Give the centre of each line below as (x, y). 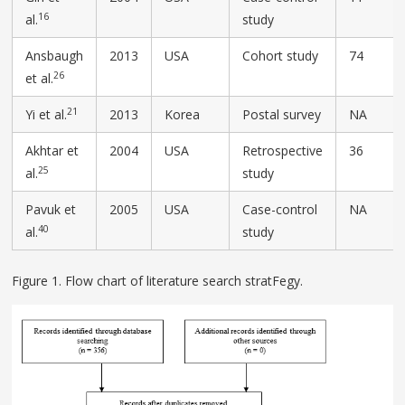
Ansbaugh (55, 56)
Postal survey (282, 115)
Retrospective (283, 151)
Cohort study (281, 56)
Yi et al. (47, 115)
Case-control (280, 210)
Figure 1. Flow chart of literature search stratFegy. (158, 281)
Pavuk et (51, 210)
